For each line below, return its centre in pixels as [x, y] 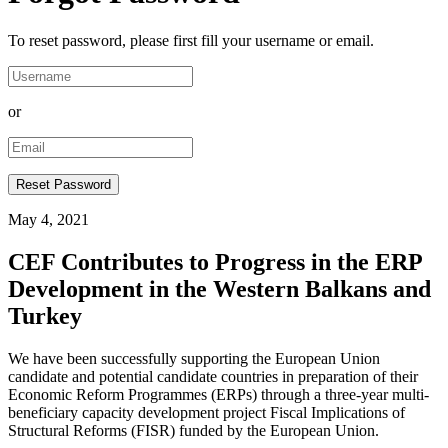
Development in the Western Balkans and [219, 289]
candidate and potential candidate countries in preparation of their [213, 377]
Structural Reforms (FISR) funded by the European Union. [193, 431]
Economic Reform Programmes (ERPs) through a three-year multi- [218, 395]
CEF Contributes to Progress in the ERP [215, 262]
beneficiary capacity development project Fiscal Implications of [206, 413]
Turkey [45, 316]
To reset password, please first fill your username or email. [191, 41]
